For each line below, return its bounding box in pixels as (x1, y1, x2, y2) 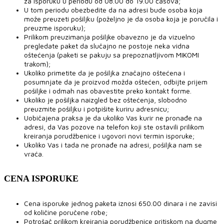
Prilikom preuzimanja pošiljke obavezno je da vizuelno (24, 32, 195, 41)
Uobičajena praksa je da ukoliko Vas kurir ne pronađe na (24, 113, 202, 122)
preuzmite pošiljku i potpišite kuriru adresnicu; (24, 104, 169, 113)
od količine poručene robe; (24, 207, 107, 216)
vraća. (24, 149, 43, 158)
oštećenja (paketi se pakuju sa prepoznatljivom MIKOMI (24, 50, 199, 59)
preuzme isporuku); (24, 23, 85, 32)
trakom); (24, 59, 50, 68)
